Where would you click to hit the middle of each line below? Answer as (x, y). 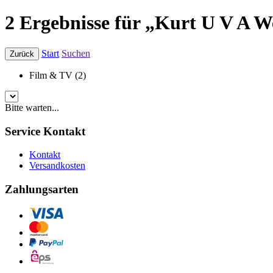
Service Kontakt (45, 131)
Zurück (22, 54)
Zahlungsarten (42, 190)
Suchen (76, 53)
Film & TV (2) (58, 75)
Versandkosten (57, 166)
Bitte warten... (32, 107)
